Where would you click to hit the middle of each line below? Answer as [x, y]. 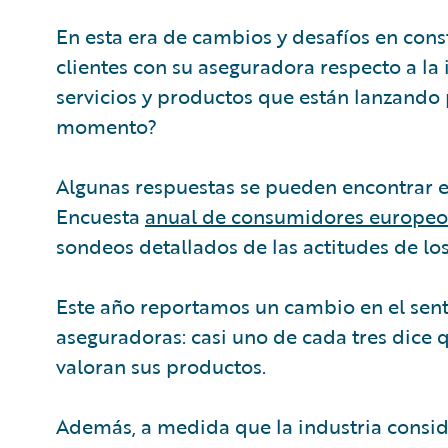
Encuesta [100, 216]
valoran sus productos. [166, 366]
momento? [106, 126]
